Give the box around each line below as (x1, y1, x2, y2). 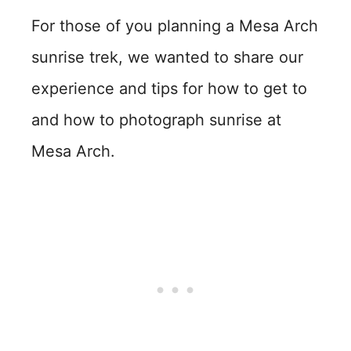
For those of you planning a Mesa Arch (31, 16, 318, 35)
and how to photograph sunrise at (31, 110, 281, 129)
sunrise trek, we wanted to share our (31, 48, 303, 67)
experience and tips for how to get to (31, 79, 307, 98)
